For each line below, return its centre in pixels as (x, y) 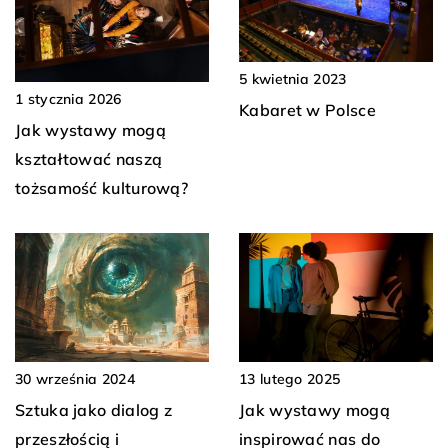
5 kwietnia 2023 (293, 78)
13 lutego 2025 (290, 379)
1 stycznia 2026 (68, 98)
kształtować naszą (89, 158)
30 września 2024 (75, 379)
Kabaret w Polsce (307, 109)
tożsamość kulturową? (102, 187)
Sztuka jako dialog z (94, 410)
